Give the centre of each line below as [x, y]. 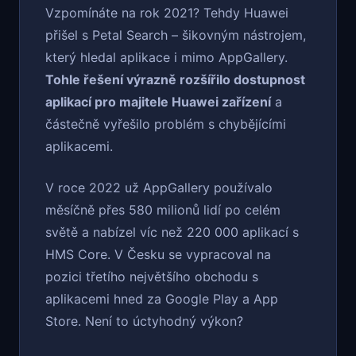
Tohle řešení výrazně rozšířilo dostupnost [175, 80]
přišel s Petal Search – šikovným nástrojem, [176, 35]
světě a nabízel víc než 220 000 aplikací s [172, 232]
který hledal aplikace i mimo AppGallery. [166, 58]
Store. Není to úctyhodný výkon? [144, 321]
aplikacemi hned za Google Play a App [162, 299]
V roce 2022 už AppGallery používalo [159, 188]
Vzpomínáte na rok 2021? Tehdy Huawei [167, 13]
